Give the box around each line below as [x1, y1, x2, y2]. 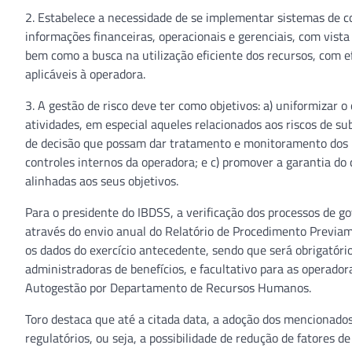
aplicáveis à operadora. [25, 64, 145, 83]
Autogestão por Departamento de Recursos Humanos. [25, 278, 311, 297]
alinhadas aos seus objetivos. [25, 171, 178, 190]
